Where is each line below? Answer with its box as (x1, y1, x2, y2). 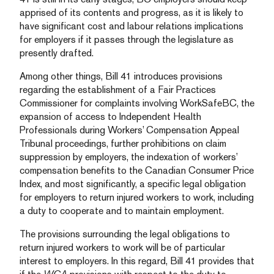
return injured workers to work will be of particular (20, 242, 225, 253)
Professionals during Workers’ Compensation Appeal (20, 124, 239, 136)
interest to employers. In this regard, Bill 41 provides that (20, 255, 254, 267)
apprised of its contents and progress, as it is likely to (20, 7, 243, 18)
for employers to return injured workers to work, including (20, 191, 254, 203)
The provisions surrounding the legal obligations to (20, 228, 230, 240)
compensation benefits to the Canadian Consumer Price (20, 165, 254, 176)
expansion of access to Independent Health (20, 111, 201, 122)
